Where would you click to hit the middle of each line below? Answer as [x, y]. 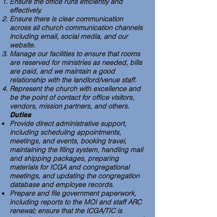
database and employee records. [64, 185]
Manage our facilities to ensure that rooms [75, 54]
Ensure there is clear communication [66, 19]
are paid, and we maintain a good [62, 71]
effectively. [28, 10]
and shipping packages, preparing [64, 158]
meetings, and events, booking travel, [68, 141]
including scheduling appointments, [65, 132]
